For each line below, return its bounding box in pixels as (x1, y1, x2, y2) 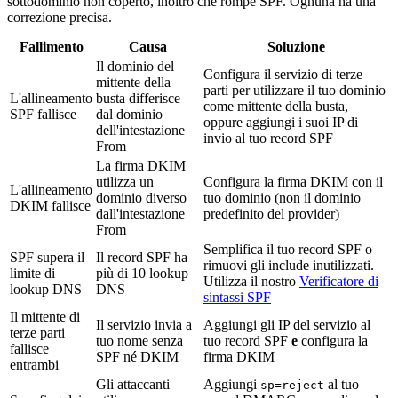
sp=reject (260, 378, 324, 393)
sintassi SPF (203, 290, 271, 306)
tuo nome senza (96, 333, 183, 349)
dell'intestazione (96, 123, 185, 139)
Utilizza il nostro (203, 274, 299, 290)
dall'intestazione (96, 206, 185, 222)
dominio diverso (96, 190, 187, 206)
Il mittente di (10, 309, 80, 325)
